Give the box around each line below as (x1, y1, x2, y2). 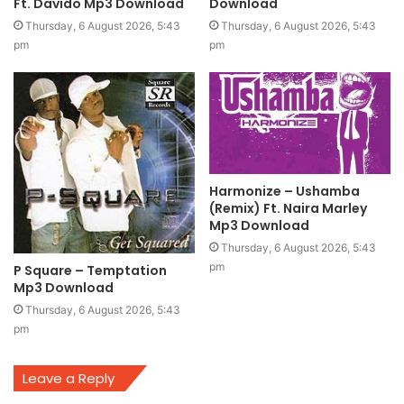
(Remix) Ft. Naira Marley (209, 198, 367, 217)
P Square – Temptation (14, 261, 167, 280)
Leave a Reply (23, 368, 115, 388)
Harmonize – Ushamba (209, 181, 360, 200)
